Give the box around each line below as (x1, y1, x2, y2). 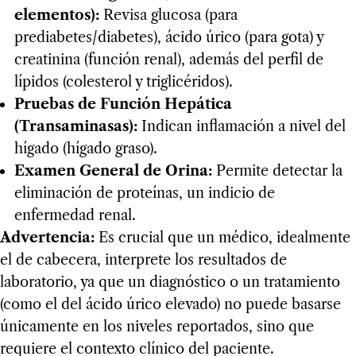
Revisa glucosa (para (99, 6, 238, 25)
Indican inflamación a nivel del (137, 118, 346, 136)
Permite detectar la (211, 162, 342, 180)
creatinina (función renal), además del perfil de (14, 51, 323, 69)
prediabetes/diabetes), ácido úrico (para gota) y (14, 29, 323, 47)
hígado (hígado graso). (14, 140, 157, 158)
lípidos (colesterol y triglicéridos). (14, 73, 233, 91)
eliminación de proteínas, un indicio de (14, 184, 275, 203)
